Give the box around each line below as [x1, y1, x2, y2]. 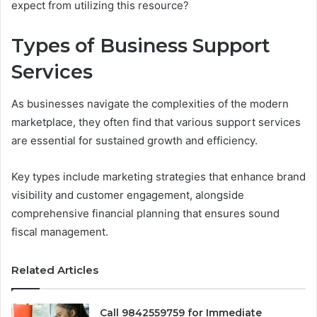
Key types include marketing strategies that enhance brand [11, 169, 306, 183]
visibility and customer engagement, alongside [11, 188, 244, 202]
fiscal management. [11, 224, 108, 238]
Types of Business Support [11, 34, 270, 58]
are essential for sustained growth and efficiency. [11, 133, 258, 147]
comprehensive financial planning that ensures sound [11, 206, 279, 220]
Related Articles [11, 263, 98, 277]
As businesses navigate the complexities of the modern [11, 96, 289, 110]
